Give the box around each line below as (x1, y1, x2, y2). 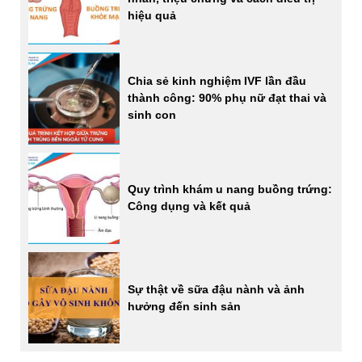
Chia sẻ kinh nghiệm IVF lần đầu (128, 74, 307, 88)
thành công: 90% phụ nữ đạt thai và (128, 91, 327, 105)
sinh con (128, 108, 177, 122)
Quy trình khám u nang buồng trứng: (128, 183, 333, 196)
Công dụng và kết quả (128, 200, 251, 213)
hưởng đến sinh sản (128, 299, 242, 313)
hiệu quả (128, 8, 177, 22)
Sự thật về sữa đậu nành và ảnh (128, 282, 305, 296)
